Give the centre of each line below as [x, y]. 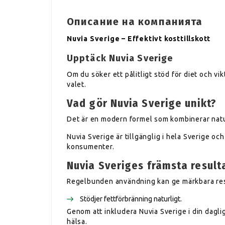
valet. [77, 84]
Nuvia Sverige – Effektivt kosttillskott [139, 39]
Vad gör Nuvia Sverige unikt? [142, 103]
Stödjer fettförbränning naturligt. [131, 199]
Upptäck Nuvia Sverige [120, 58]
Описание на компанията [135, 22]
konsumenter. [91, 147]
